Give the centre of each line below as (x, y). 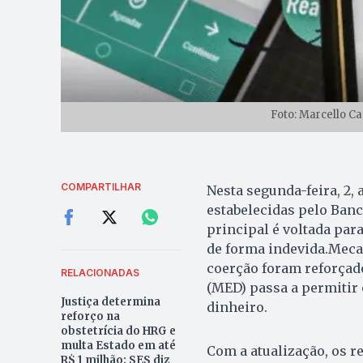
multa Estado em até (118, 345)
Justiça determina (110, 301)
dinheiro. (237, 307)
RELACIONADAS (100, 272)
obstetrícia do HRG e (118, 331)
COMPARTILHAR (100, 186)
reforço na (90, 316)
